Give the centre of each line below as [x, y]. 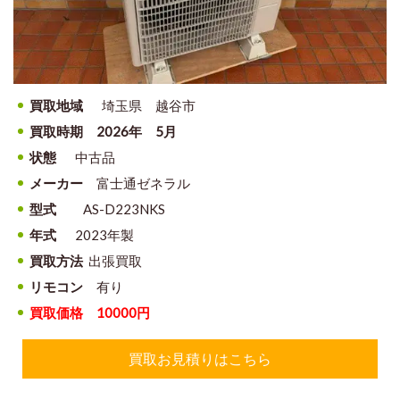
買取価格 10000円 [90, 312]
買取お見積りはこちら [200, 358]
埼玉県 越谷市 [139, 105]
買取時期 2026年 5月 [103, 131]
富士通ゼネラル [137, 183]
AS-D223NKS [111, 208]
